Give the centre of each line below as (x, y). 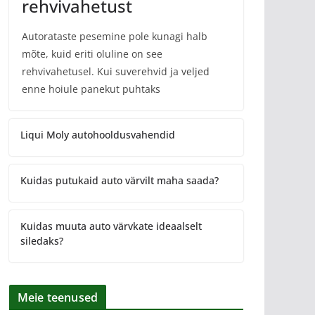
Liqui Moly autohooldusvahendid (98, 135)
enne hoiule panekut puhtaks (91, 89)
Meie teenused (58, 297)
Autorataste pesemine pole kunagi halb (115, 36)
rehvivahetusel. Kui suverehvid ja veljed (116, 71)
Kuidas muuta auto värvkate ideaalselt (111, 226)
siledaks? (42, 241)
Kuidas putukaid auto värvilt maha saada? (120, 180)
